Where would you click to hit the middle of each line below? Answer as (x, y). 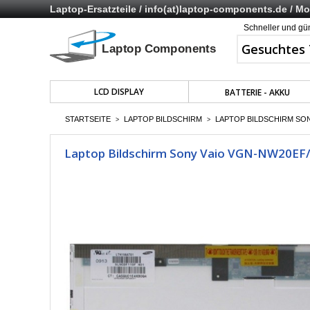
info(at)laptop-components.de (216, 9)
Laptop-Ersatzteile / (97, 9)
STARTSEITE (88, 119)
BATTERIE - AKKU (257, 92)
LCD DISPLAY (119, 92)
